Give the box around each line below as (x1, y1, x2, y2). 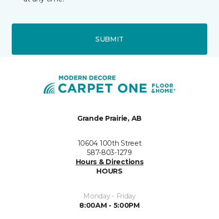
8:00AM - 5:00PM (79, 201, 140, 210)
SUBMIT (95, 34, 124, 44)
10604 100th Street (77, 139, 142, 148)
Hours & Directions (75, 157, 144, 166)
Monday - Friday (83, 192, 136, 200)
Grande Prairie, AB (77, 114, 142, 123)
